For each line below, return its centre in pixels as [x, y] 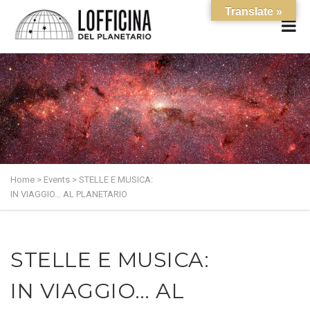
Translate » [254, 11]
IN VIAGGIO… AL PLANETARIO [69, 194]
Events [57, 180]
